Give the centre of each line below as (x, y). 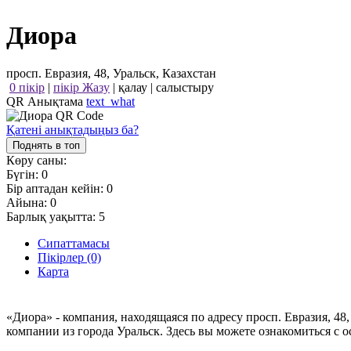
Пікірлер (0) (69, 258)
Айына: (28, 203)
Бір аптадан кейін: (56, 189)
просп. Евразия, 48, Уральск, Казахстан (111, 74)
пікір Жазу (81, 88)
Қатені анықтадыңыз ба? (72, 130)
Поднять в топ (46, 146)
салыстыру (185, 88)
